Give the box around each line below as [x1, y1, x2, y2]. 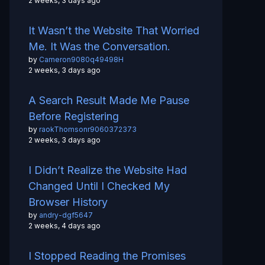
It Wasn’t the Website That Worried [28, 24, 199, 37]
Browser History [28, 196, 108, 209]
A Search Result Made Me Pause [28, 94, 189, 107]
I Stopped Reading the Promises [28, 250, 186, 263]
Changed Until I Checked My [28, 180, 170, 193]
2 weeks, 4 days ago [28, 221, 101, 231]
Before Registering [28, 110, 119, 123]
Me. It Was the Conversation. [28, 40, 170, 53]
